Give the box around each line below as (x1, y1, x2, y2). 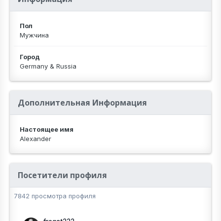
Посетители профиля (18, 170, 107, 181)
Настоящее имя (20, 125, 74, 133)
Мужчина (20, 31, 49, 39)
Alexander (20, 135, 51, 143)
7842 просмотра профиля (14, 192, 96, 200)
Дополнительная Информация (18, 97, 147, 108)
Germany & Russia (20, 62, 76, 70)
